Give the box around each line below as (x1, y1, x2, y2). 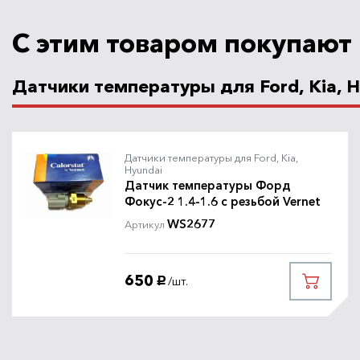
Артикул (125, 217, 165, 231)
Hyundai (125, 162, 162, 176)
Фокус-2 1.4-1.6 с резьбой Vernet (125, 193, 321, 209)
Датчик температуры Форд (125, 177, 290, 193)
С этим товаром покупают (12, 27, 352, 59)
